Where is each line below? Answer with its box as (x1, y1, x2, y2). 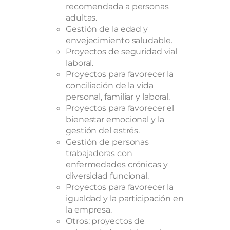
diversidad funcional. (66, 170, 149, 181)
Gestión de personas (66, 136, 149, 147)
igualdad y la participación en (66, 193, 184, 203)
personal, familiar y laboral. (66, 91, 170, 102)
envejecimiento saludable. (66, 34, 172, 45)
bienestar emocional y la (66, 113, 164, 124)
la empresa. (66, 204, 112, 215)
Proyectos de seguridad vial (66, 46, 178, 56)
